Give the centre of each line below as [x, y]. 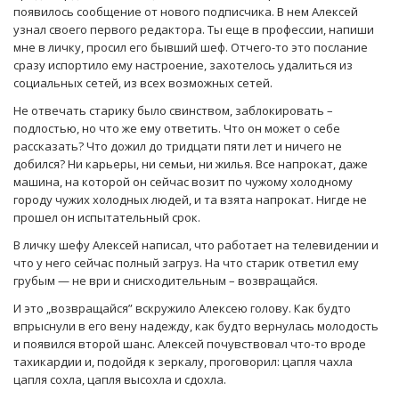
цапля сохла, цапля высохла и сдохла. [120, 380]
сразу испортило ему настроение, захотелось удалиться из [183, 65]
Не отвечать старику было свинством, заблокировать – [173, 111]
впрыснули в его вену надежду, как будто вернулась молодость [196, 326]
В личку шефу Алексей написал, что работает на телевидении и [196, 245]
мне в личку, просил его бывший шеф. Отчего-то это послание [191, 47]
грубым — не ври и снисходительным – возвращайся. [166, 281]
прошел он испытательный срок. [107, 218]
